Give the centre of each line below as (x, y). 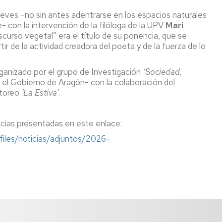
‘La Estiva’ (40, 93)
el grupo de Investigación (95, 72)
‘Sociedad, (162, 72)
